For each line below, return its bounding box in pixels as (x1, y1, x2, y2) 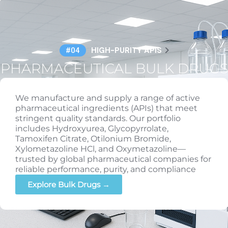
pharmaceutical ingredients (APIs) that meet (15, 103, 197, 113)
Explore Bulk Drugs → (27, 179, 110, 189)
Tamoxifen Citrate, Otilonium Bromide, (15, 133, 171, 144)
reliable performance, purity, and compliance (15, 164, 196, 174)
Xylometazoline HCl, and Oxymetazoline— (15, 144, 186, 154)
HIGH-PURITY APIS (91, 45, 162, 55)
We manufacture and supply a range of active (15, 93, 200, 103)
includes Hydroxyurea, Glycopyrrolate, (15, 123, 168, 133)
